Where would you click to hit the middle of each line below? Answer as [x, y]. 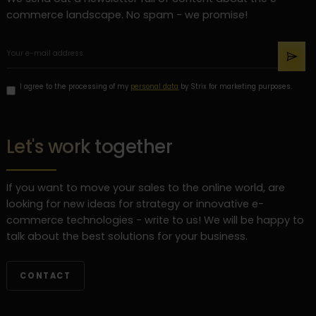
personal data [155, 86]
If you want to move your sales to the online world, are [145, 187]
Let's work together [89, 147]
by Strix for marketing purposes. [236, 86]
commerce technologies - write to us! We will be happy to [155, 220]
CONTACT [45, 275]
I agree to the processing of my [75, 86]
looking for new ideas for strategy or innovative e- [135, 203]
